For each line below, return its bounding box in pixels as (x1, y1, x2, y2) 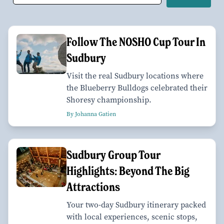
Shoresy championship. (66, 94, 151, 105)
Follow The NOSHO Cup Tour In (66, 34, 205, 49)
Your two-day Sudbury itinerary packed (66, 199, 206, 210)
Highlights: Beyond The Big (66, 163, 189, 178)
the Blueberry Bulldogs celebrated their (66, 82, 207, 93)
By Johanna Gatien (66, 109, 116, 118)
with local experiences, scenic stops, (66, 211, 197, 222)
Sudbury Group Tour (66, 147, 160, 162)
